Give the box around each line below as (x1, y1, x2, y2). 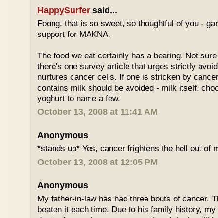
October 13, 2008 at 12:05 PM (37, 157, 158, 167)
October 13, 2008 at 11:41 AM (37, 107, 158, 117)
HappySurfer (37, 5, 91, 15)
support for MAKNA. (37, 30, 111, 39)
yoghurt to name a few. (37, 94, 121, 103)
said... (90, 5, 118, 15)
